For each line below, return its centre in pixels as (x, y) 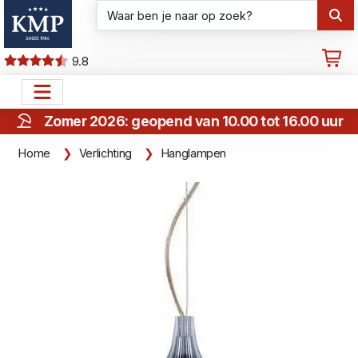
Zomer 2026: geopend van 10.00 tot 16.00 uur (193, 121)
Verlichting (105, 153)
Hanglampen (193, 153)
